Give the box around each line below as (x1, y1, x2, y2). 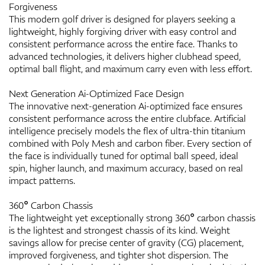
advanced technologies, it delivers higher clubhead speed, (9, 49, 241, 63)
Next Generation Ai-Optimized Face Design (9, 86, 184, 100)
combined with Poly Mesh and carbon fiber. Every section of (9, 136, 251, 150)
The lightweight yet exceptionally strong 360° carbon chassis (9, 211, 256, 224)
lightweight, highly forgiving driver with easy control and (9, 24, 237, 38)
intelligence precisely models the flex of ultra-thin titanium (9, 124, 245, 137)
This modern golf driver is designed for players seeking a (9, 12, 235, 25)
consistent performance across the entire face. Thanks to (9, 37, 238, 50)
